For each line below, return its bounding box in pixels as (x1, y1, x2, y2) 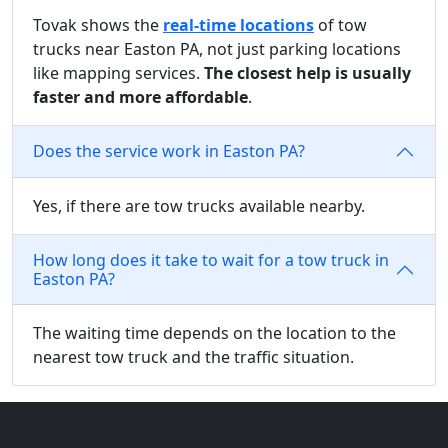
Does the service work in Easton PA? (33, 140, 305, 163)
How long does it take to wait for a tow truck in (33, 248, 389, 271)
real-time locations (163, 13, 314, 36)
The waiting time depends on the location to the (33, 321, 396, 344)
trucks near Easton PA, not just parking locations (33, 37, 401, 60)
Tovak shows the (33, 13, 163, 36)
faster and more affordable (33, 85, 248, 108)
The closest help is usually (204, 61, 411, 84)
